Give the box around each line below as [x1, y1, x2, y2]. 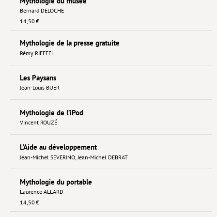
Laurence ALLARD [19, 188, 63, 196]
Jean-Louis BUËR [19, 84, 60, 92]
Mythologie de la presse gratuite [19, 38, 120, 48]
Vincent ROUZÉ [19, 118, 57, 126]
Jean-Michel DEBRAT [77, 153, 128, 161]
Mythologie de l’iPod [19, 108, 83, 117]
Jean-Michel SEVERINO [19, 153, 75, 161]
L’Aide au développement [19, 142, 97, 152]
